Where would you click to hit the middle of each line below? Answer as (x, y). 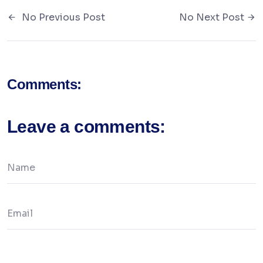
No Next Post (213, 18)
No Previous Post (62, 18)
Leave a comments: (86, 127)
